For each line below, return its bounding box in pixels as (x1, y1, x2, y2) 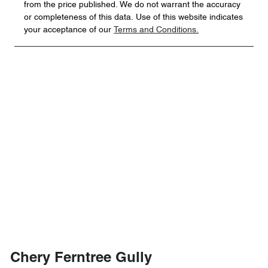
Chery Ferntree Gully (10, 252, 152, 266)
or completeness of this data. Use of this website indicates (24, 14, 243, 22)
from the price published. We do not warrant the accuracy (24, 1, 240, 10)
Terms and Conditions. (114, 26, 199, 35)
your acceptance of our (24, 26, 111, 35)
